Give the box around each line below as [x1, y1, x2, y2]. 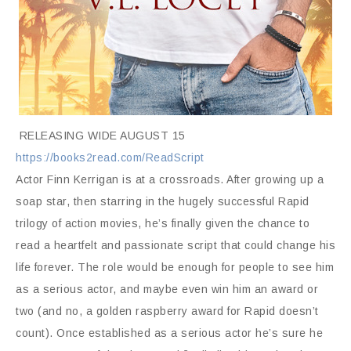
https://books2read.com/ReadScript [16, 151, 204, 164]
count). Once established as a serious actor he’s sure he [16, 327, 323, 339]
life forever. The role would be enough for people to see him [16, 261, 334, 273]
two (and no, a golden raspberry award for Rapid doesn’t [16, 305, 319, 317]
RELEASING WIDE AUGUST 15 [16, 129, 186, 142]
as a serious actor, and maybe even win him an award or [16, 283, 318, 295]
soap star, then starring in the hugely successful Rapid [16, 195, 309, 208]
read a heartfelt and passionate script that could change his [16, 239, 335, 251]
